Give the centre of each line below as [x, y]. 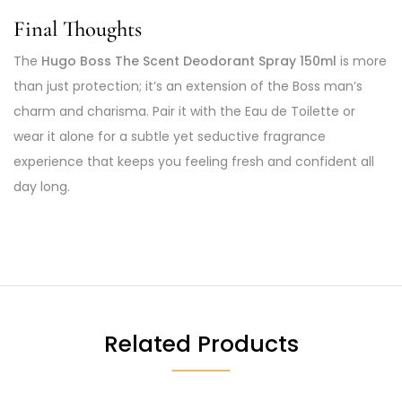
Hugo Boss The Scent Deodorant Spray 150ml [189, 61]
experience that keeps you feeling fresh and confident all [194, 161]
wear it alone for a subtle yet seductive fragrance [170, 136]
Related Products [201, 344]
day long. [42, 186]
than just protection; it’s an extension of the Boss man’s [188, 86]
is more [362, 61]
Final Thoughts [78, 28]
